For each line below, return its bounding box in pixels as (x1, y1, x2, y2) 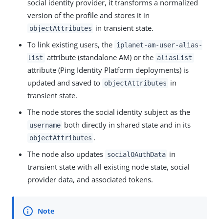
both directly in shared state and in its (62, 119, 191, 130)
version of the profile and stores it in (27, 10, 150, 20)
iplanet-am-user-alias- (116, 41, 202, 49)
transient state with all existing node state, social (27, 161, 190, 172)
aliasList (157, 53, 193, 62)
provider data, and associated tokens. (27, 174, 153, 184)
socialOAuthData (107, 150, 166, 158)
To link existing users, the (27, 39, 114, 49)
